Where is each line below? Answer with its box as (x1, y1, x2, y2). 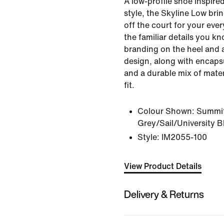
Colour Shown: (137, 107, 194, 115)
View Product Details (124, 162, 201, 170)
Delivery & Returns (124, 186, 204, 201)
